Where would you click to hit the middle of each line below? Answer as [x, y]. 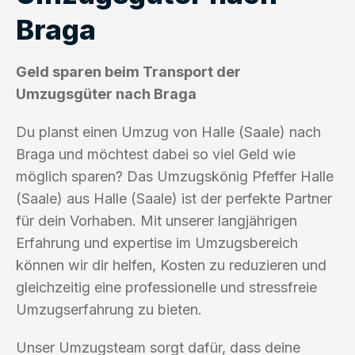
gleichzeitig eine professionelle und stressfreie [166, 287]
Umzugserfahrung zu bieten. [109, 309]
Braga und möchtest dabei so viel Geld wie [156, 154]
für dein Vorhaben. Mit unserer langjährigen [157, 220]
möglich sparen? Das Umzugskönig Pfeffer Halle [175, 176]
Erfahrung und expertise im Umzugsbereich [157, 242]
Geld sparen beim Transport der [128, 71]
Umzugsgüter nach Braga [106, 94]
